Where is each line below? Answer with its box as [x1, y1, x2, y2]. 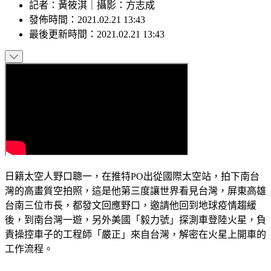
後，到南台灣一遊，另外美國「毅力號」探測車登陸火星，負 [5, 215, 266, 226]
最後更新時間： [29, 29, 97, 40]
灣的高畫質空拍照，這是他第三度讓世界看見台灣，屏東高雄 [5, 186, 266, 197]
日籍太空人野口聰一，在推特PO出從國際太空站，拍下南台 [5, 171, 260, 182]
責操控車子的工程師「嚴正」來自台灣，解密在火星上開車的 [5, 229, 266, 240]
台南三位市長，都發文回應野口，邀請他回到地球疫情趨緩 [5, 200, 256, 211]
